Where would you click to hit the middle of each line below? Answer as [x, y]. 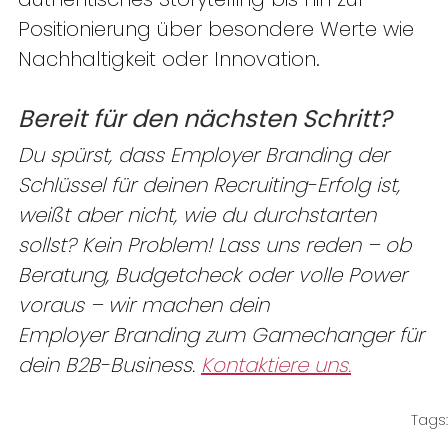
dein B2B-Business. [106, 365]
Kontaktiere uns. [276, 365]
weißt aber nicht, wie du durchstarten [200, 215]
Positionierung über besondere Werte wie [219, 29]
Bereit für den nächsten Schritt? [205, 119]
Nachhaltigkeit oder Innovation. [172, 59]
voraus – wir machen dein [146, 305]
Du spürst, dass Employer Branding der [206, 155]
